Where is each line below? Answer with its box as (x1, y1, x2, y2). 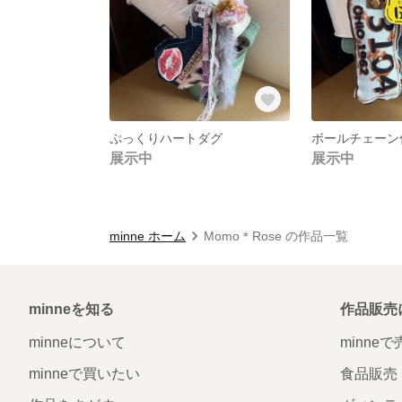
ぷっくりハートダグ (109, 130, 223, 145)
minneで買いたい (29, 365, 140, 381)
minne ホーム (109, 228, 186, 243)
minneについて (29, 334, 126, 350)
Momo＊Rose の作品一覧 (204, 228, 348, 243)
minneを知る (29, 301, 114, 317)
